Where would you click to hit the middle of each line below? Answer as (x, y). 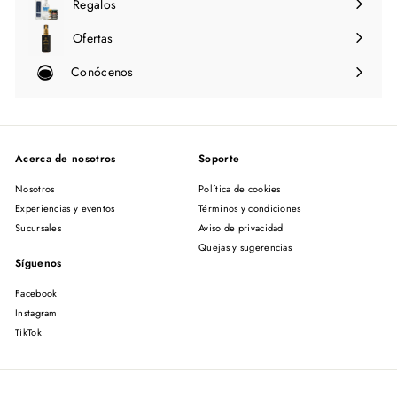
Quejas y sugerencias (245, 248)
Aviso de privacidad (241, 228)
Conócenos (102, 71)
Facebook (36, 294)
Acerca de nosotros (66, 159)
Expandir (57, 79)
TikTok (28, 333)
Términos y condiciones (250, 209)
